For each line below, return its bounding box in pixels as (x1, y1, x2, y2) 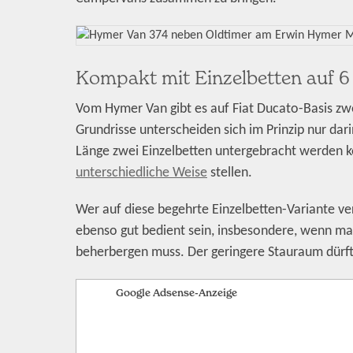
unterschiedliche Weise (76, 165, 207, 180)
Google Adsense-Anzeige (116, 286, 237, 299)
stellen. (207, 165, 252, 180)
